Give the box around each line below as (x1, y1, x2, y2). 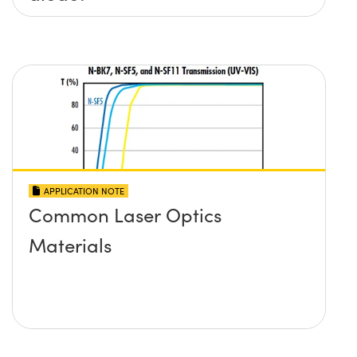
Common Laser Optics (29, 202, 222, 228)
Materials (29, 232, 112, 258)
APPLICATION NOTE (44, 185, 124, 198)
